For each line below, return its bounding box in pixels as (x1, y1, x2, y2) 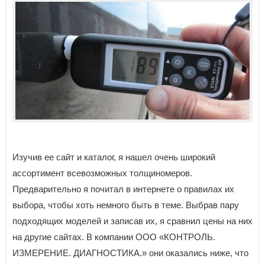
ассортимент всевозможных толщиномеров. (12, 168, 192, 179)
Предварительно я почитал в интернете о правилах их (12, 184, 234, 195)
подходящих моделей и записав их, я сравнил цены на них (12, 216, 253, 227)
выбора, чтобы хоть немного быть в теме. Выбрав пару (12, 200, 239, 211)
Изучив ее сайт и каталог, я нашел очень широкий (12, 152, 215, 163)
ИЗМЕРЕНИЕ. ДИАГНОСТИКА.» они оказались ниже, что (12, 248, 248, 258)
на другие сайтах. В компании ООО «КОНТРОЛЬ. (12, 232, 215, 243)
